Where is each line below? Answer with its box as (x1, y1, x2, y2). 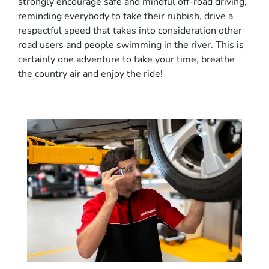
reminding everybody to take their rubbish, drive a (18, 9, 233, 23)
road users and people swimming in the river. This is (18, 38, 244, 52)
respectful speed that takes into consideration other (18, 23, 242, 37)
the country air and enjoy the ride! (18, 67, 163, 80)
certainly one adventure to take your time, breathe (18, 52, 235, 66)
